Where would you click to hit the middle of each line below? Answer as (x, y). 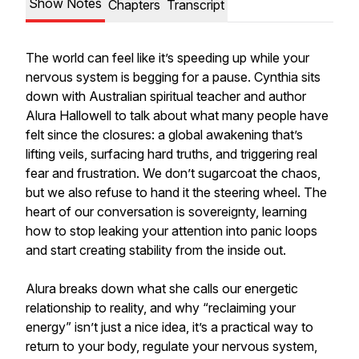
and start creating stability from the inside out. (157, 250)
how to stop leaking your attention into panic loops (171, 231)
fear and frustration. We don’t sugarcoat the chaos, (173, 173)
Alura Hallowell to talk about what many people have (177, 115)
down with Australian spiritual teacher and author (166, 96)
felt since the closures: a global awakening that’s (164, 135)
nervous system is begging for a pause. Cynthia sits (173, 77)
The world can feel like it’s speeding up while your (167, 58)
